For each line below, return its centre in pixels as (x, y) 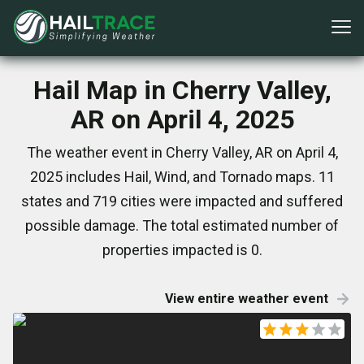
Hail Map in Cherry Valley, (182, 90)
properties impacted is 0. (182, 250)
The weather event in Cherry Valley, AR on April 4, (182, 152)
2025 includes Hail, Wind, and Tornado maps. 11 (182, 177)
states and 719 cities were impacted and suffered (182, 201)
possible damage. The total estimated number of (182, 225)
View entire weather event (247, 299)
